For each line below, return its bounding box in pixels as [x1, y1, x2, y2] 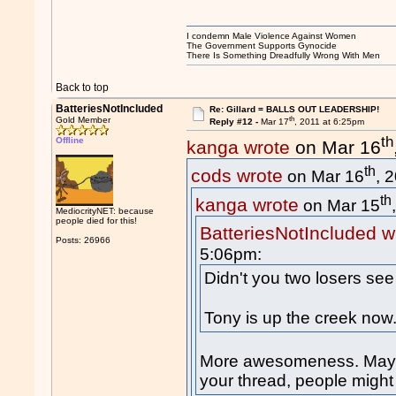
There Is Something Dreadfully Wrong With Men [187, 50, 381, 60]
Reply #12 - [209, 117, 261, 127]
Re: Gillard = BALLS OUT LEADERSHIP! [209, 104, 379, 114]
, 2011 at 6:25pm [293, 117, 364, 127]
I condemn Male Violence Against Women [187, 31, 357, 41]
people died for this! [56, 216, 138, 225]
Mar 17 [260, 117, 289, 127]
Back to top [56, 81, 110, 94]
